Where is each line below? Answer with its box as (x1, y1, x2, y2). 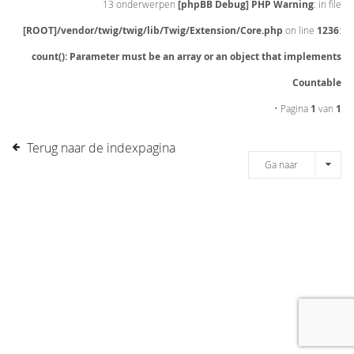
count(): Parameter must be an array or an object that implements (32, 50, 341, 63)
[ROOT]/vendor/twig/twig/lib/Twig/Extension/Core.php (23, 24, 283, 37)
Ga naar (265, 158, 298, 171)
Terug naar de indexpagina (26, 139, 175, 156)
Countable (292, 76, 341, 89)
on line (283, 24, 317, 36)
